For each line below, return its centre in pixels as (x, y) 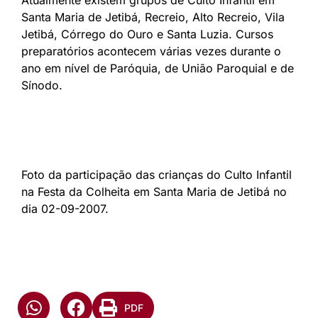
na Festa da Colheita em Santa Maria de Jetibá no (154, 191)
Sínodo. (42, 85)
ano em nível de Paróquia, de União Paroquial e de (158, 68)
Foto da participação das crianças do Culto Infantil (157, 174)
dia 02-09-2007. (65, 208)
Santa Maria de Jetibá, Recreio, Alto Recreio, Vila (153, 17)
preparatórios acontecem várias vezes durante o (151, 51)
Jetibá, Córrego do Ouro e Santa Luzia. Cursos (147, 34)
